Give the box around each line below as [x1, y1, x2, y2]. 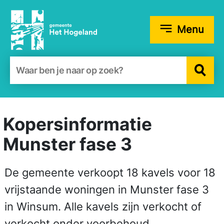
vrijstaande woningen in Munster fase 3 [4, 183, 209, 196]
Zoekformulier [9, 57, 88, 72]
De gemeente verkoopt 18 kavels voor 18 [4, 166, 215, 179]
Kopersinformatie [3, 113, 152, 134]
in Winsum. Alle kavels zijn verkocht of [4, 200, 201, 213]
